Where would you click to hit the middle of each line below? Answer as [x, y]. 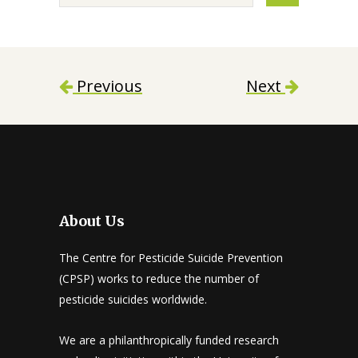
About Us [92, 221]
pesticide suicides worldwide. [133, 300]
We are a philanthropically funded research [169, 340]
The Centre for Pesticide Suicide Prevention [171, 258]
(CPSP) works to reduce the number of [159, 279]
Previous [107, 86]
